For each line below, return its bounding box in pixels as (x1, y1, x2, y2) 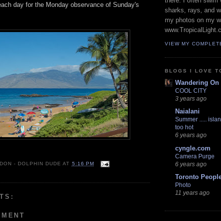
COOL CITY (175, 87, 207, 95)
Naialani (175, 108, 200, 115)
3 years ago (175, 95, 207, 102)
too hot (175, 124, 193, 131)
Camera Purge (175, 152, 215, 160)
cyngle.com (175, 144, 211, 152)
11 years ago (175, 189, 210, 196)
